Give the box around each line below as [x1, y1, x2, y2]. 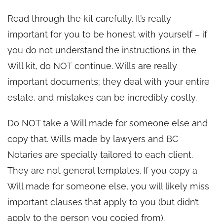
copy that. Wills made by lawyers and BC [7, 133, 178, 144]
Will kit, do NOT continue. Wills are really [7, 60, 177, 71]
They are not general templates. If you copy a [7, 165, 197, 176]
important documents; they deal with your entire [7, 76, 210, 87]
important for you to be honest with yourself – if [7, 29, 207, 39]
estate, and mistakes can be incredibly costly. [7, 92, 197, 103]
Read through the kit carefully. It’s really [7, 13, 171, 24]
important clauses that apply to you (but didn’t [7, 196, 199, 207]
